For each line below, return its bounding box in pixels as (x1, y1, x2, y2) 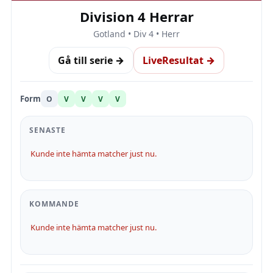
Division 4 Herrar (79, 7, 194, 26)
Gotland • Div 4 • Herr (93, 28, 180, 40)
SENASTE (29, 125, 66, 135)
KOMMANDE (29, 199, 79, 209)
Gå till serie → (58, 54, 124, 67)
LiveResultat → (143, 54, 215, 67)
